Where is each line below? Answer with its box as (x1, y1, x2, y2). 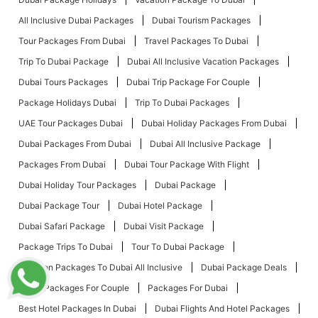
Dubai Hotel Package (118, 200, 202, 212)
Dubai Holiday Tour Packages (18, 180, 136, 191)
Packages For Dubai (148, 283, 228, 294)
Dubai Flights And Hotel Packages (155, 303, 290, 314)
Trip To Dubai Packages (135, 97, 229, 109)
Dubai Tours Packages (18, 77, 108, 88)
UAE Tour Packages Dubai (18, 118, 123, 129)
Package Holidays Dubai (18, 97, 116, 109)
